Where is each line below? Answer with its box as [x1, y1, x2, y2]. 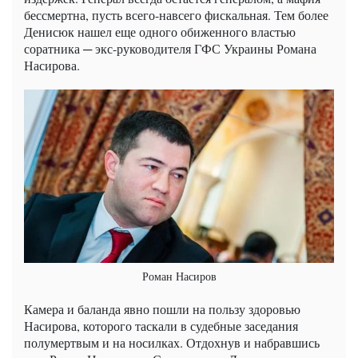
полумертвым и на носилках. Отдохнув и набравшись [24, 334, 320, 352]
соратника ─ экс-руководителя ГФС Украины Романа [24, 39, 316, 57]
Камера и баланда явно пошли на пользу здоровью [24, 300, 300, 318]
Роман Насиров [141, 268, 217, 284]
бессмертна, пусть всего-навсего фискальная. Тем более [24, 6, 328, 23]
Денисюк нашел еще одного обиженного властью [24, 22, 296, 40]
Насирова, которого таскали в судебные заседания [24, 317, 298, 335]
